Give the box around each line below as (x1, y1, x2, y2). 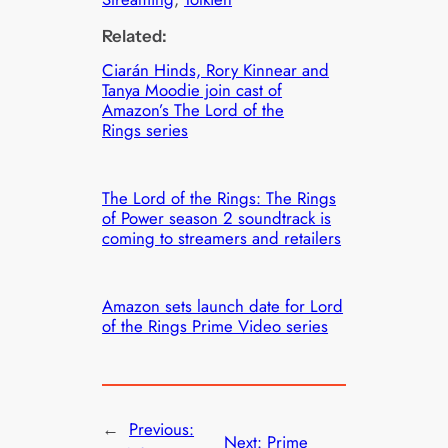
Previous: (129, 417, 195, 442)
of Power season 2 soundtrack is (102, 205, 332, 230)
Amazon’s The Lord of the (102, 97, 285, 122)
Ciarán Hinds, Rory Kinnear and (102, 57, 330, 82)
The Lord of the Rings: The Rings (102, 185, 337, 210)
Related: (102, 25, 168, 46)
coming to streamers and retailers (102, 225, 342, 250)
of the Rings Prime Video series (102, 313, 329, 338)
